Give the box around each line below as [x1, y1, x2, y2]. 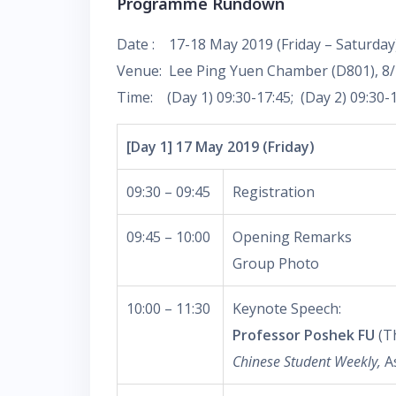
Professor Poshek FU [232, 325, 375, 345]
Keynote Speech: [232, 299, 341, 318]
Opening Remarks [232, 227, 352, 247]
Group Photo [232, 254, 319, 273]
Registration [232, 182, 315, 202]
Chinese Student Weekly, [232, 352, 385, 371]
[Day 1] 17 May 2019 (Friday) [126, 137, 315, 156]
